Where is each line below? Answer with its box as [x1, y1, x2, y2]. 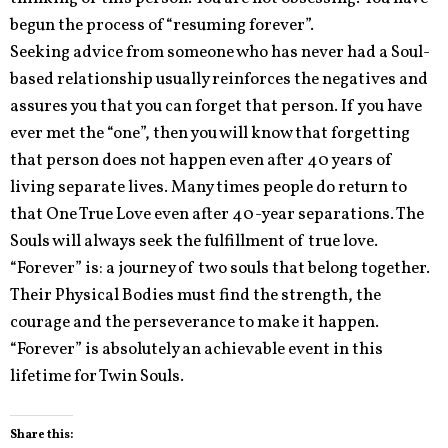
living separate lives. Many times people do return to [10, 175, 407, 199]
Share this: [10, 427, 73, 444]
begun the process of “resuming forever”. [10, 13, 314, 37]
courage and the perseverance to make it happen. [10, 310, 379, 334]
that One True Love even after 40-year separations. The [10, 202, 424, 226]
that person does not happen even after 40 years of [10, 148, 393, 172]
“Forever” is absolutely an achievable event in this [10, 337, 383, 361]
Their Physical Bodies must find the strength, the [10, 283, 381, 307]
